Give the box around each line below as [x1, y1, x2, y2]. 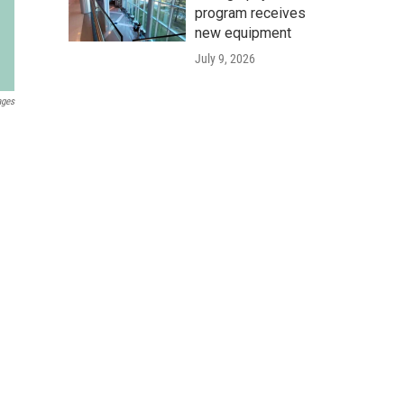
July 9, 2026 [195, 51, 255, 66]
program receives [195, 5, 306, 22]
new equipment [195, 24, 291, 41]
